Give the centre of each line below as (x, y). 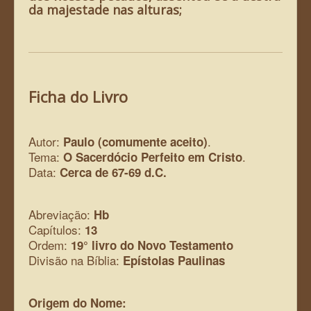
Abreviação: (61, 214)
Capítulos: (57, 229)
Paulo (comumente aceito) (135, 141)
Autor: (46, 141)
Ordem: (50, 244)
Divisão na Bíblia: (76, 260)
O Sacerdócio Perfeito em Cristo (153, 157)
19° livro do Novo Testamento (152, 245)
